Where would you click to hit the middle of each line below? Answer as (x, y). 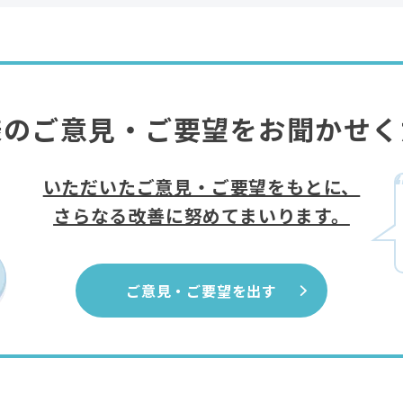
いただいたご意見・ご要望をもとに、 (201, 187)
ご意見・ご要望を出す (202, 291)
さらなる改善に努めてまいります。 (201, 216)
